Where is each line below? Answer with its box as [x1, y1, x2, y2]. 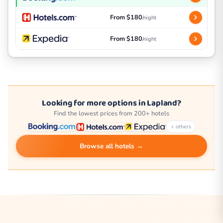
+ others [170, 123, 191, 131]
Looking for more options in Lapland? [42, 97, 181, 111]
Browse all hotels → [80, 141, 143, 151]
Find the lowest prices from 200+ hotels [54, 109, 169, 118]
